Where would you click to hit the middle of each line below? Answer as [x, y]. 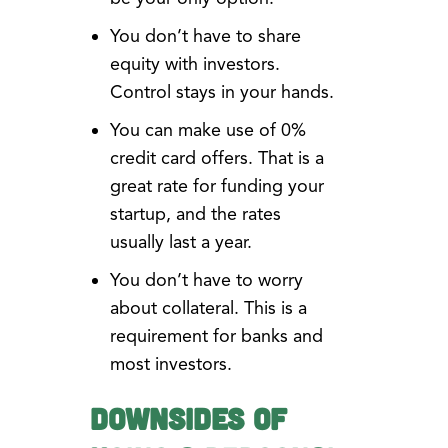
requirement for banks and [216, 336]
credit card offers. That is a [216, 158]
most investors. [170, 364]
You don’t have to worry [206, 280]
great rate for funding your [216, 186]
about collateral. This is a [208, 308]
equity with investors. [194, 64]
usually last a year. [180, 242]
